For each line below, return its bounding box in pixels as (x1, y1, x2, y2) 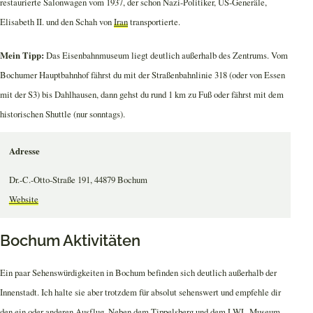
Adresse (8, 145, 40, 158)
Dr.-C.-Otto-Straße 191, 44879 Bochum (8, 173, 147, 186)
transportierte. (128, 15, 180, 29)
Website (8, 192, 38, 205)
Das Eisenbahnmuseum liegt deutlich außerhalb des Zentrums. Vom (44, 48, 288, 61)
